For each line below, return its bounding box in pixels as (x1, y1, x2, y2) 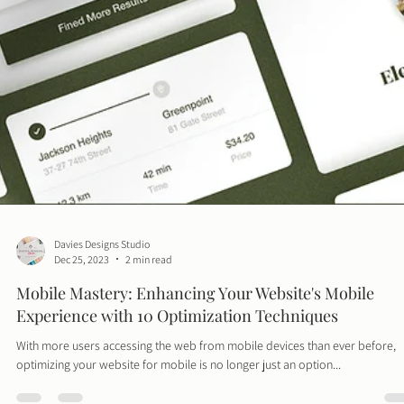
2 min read (125, 288, 172, 302)
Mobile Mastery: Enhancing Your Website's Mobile (16, 317, 374, 340)
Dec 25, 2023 (54, 288, 109, 302)
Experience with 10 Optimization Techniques (16, 340, 338, 363)
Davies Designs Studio (54, 272, 150, 287)
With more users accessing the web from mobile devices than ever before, (16, 372, 396, 390)
